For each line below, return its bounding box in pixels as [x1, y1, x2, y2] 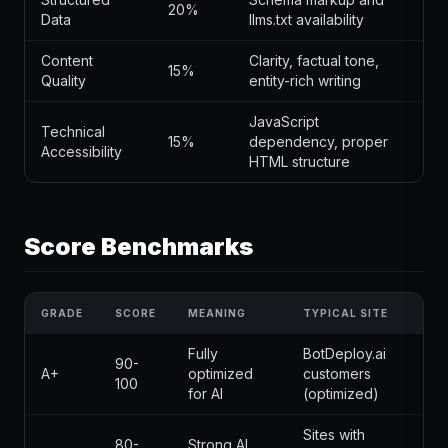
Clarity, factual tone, [249, 52, 379, 69]
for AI [188, 385, 223, 402]
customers [303, 365, 371, 382]
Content [41, 52, 93, 69]
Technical [41, 123, 105, 140]
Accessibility [41, 143, 122, 160]
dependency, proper [249, 133, 388, 150]
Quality [41, 72, 86, 89]
